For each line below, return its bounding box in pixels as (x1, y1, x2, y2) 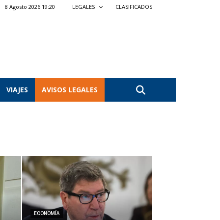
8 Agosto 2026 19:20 (5, 3, 55, 10)
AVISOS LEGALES (42, 85, 98, 94)
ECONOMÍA (33, 211, 59, 216)
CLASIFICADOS (115, 3, 152, 10)
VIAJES (6, 85, 28, 94)
